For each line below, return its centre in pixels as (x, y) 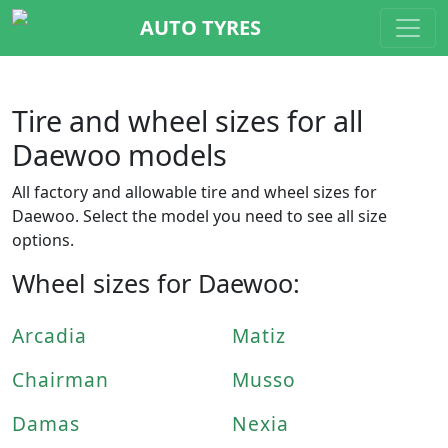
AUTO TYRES (200, 27)
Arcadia (49, 335)
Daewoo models (119, 154)
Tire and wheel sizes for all (187, 120)
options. (43, 240)
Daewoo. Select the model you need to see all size (199, 216)
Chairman (60, 379)
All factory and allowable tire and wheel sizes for (194, 192)
